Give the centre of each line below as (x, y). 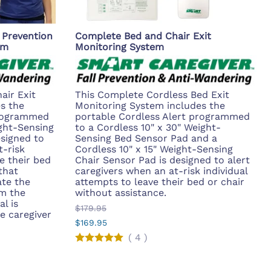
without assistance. (121, 192)
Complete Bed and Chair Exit (143, 36)
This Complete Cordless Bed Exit (152, 94)
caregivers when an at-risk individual (161, 171)
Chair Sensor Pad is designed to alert (162, 160)
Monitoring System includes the (150, 105)
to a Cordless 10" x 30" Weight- (148, 127)
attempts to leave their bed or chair (160, 181)
